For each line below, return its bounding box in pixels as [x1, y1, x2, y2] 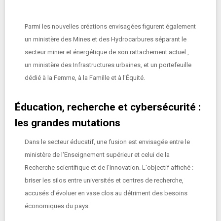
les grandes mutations [15, 117, 120, 129]
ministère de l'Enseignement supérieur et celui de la [25, 151, 170, 158]
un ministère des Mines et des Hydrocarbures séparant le [25, 36, 186, 43]
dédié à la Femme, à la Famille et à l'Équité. [25, 74, 145, 81]
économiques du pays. [25, 202, 90, 210]
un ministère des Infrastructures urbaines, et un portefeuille [25, 61, 191, 69]
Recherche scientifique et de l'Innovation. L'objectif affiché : [25, 164, 193, 171]
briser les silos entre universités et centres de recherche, [25, 177, 184, 184]
